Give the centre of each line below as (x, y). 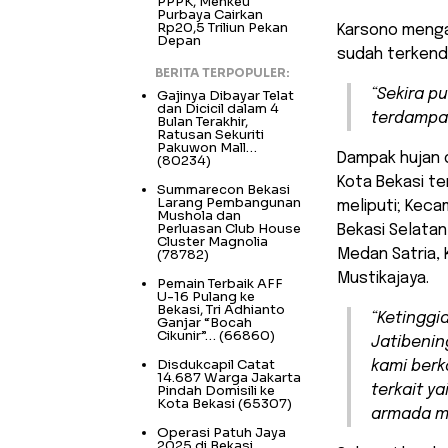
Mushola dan (199, 215)
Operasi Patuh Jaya (221, 432)
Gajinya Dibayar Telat (225, 95)
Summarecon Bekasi (223, 189)
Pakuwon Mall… (207, 147)
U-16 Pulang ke (206, 296)
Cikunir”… (186, 335)
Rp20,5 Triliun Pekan (222, 27)
